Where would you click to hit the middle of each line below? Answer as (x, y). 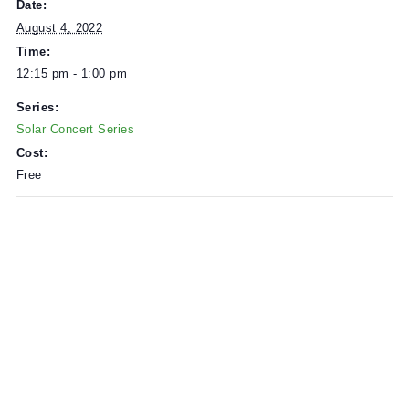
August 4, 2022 (66, 168)
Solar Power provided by (105, 25)
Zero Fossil (229, 25)
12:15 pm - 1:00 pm (80, 219)
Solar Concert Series (84, 281)
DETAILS (45, 105)
